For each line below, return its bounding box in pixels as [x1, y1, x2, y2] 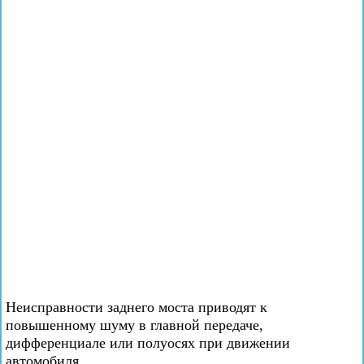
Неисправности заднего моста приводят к [6, 299, 267, 315]
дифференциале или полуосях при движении [6, 335, 290, 351]
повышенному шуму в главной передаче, [6, 317, 263, 333]
